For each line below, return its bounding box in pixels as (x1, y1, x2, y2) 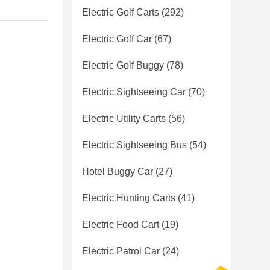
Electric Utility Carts (82, 113, 166, 124)
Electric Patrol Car (82, 246, 160, 256)
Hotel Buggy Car (82, 166, 153, 177)
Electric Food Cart (82, 219, 159, 230)
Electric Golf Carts (82, 7, 159, 17)
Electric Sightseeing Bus (82, 140, 187, 150)
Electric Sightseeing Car (82, 87, 186, 97)
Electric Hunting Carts (82, 193, 175, 203)
